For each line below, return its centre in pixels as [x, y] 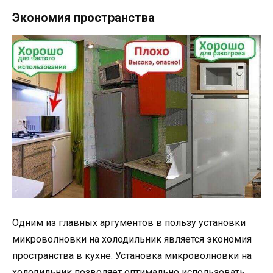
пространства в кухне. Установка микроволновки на [132, 256]
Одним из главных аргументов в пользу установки [129, 223]
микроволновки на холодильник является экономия [132, 239]
